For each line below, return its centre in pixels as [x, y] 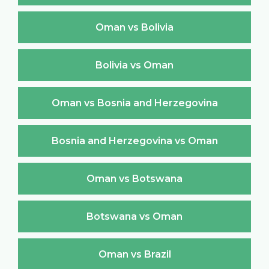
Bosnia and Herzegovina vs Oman [134, 141]
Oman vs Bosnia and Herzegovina [134, 103]
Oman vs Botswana [134, 178]
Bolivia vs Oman [134, 65]
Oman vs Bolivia [134, 27]
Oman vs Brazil [134, 254]
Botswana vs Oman [134, 216]
